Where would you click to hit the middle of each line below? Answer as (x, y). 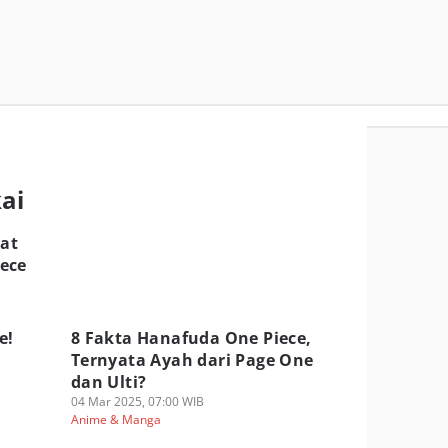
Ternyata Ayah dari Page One (192, 360)
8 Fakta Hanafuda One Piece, (191, 338)
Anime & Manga (115, 419)
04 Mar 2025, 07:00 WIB (137, 401)
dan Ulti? (108, 382)
